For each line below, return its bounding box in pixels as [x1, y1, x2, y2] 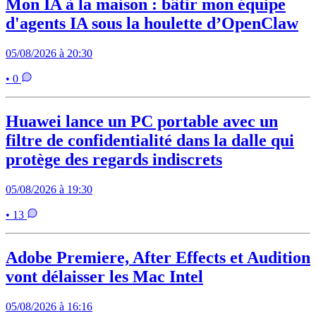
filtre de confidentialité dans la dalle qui [6, 131, 294, 150]
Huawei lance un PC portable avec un [6, 112, 278, 131]
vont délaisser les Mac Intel [6, 267, 203, 286]
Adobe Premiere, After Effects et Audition [6, 248, 310, 267]
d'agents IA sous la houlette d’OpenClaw [6, 14, 298, 33]
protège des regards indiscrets [6, 150, 222, 169]
